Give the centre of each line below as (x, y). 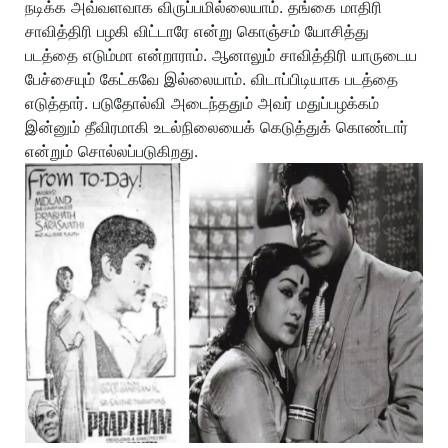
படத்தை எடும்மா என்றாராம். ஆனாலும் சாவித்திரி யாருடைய (221, 55)
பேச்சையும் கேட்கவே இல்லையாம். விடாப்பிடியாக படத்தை (211, 79)
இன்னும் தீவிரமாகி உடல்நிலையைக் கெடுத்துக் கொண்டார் (216, 127)
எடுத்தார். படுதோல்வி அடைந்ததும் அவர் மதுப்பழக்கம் (202, 103)
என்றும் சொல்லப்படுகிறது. (111, 151)
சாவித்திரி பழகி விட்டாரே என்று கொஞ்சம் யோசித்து (197, 31)
